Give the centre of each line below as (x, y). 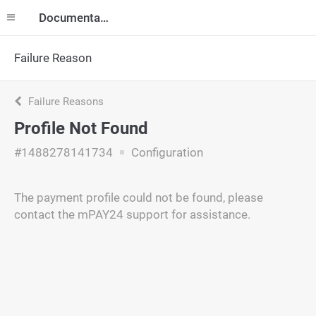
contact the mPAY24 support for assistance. (132, 214)
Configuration (166, 152)
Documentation (104, 18)
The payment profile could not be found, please (139, 197)
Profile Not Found (81, 128)
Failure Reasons (65, 102)
